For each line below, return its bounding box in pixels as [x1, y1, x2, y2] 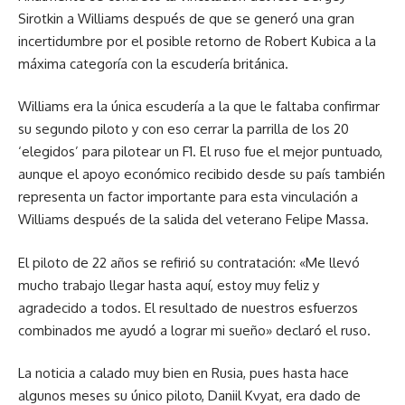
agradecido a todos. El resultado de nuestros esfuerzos [18, 298, 358, 316]
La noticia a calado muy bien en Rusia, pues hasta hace [18, 364, 349, 381]
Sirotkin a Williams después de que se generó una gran [18, 9, 354, 27]
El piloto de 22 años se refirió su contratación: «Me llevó [18, 253, 360, 271]
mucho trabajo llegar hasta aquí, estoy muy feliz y [18, 276, 319, 294]
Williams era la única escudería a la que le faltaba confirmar [18, 98, 380, 115]
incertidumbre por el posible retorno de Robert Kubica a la [18, 32, 376, 50]
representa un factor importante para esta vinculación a [18, 188, 358, 205]
